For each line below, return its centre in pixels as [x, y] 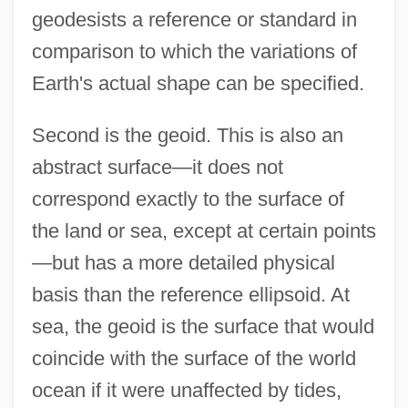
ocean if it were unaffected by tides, [186, 391]
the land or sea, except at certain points [204, 231]
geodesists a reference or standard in [194, 20]
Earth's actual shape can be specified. [198, 84]
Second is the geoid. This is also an [187, 136]
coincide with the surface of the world [194, 359]
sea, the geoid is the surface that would [203, 327]
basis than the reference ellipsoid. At [190, 295]
